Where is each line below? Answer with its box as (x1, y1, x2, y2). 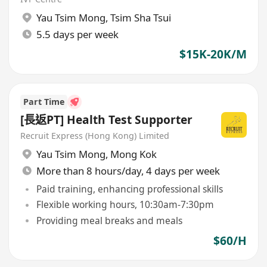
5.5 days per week (36, 27, 119, 41)
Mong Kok (110, 147, 157, 161)
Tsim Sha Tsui (110, 10, 171, 24)
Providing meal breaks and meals (36, 213, 182, 227)
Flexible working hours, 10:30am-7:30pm (36, 198, 214, 212)
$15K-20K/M (179, 46, 247, 63)
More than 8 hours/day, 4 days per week (36, 163, 220, 178)
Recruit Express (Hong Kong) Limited (20, 130, 170, 142)
